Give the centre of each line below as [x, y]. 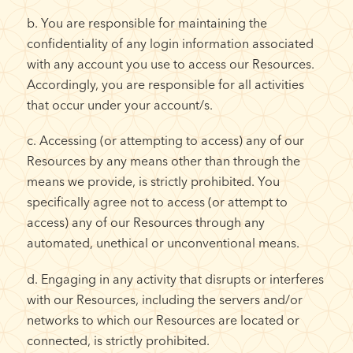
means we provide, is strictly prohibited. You [153, 182]
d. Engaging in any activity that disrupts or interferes [175, 279]
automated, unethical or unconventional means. [163, 243]
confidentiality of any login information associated [170, 44]
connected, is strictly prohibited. [118, 340]
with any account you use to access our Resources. [170, 64]
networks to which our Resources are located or [163, 320]
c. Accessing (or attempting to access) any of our [165, 141]
